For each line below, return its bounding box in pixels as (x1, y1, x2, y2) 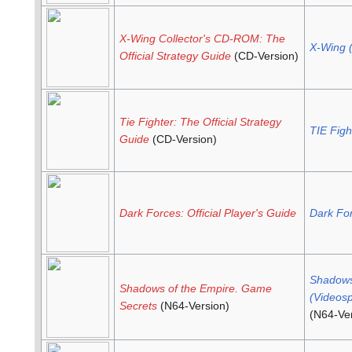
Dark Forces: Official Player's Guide (119, 207, 296, 220)
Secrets (119, 299, 157, 313)
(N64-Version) (156, 299, 229, 313)
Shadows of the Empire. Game (119, 282, 272, 295)
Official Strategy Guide (119, 49, 231, 63)
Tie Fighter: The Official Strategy (119, 115, 281, 129)
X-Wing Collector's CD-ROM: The (119, 32, 285, 46)
